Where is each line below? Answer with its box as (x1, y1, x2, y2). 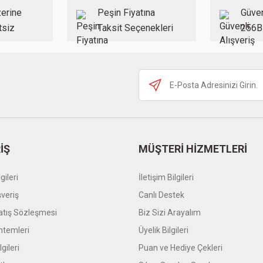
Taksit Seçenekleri (97, 22, 173, 34)
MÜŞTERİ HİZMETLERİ (139, 143, 247, 156)
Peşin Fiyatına (97, 7, 155, 19)
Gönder (118, 114, 145, 124)
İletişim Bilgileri (139, 173, 194, 183)
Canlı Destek (139, 190, 184, 200)
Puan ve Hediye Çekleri (139, 243, 222, 253)
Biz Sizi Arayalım (139, 208, 201, 218)
